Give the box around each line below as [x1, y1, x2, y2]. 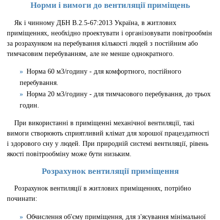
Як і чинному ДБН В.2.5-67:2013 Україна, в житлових [14, 18, 176, 27]
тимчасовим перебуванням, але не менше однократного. [7, 49, 175, 57]
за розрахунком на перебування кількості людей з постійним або [7, 39, 198, 47]
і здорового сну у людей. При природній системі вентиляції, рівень [7, 139, 209, 148]
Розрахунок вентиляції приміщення [41, 166, 179, 176]
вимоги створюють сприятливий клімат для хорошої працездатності [7, 129, 210, 137]
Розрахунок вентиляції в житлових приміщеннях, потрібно [14, 184, 191, 192]
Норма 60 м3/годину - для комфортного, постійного [27, 67, 182, 75]
